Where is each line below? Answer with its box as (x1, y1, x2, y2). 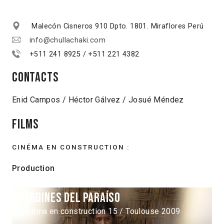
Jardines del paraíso (20, 190, 120, 206)
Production (12, 163, 55, 173)
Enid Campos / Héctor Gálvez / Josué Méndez (12, 94, 184, 104)
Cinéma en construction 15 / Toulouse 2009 (20, 206, 182, 216)
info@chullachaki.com (29, 36, 105, 45)
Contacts (12, 69, 59, 86)
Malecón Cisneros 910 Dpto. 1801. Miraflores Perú (29, 22, 204, 31)
